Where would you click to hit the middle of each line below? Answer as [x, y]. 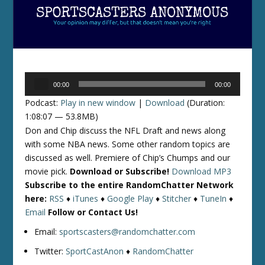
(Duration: [205, 103]
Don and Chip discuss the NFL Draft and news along [125, 131]
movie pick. [48, 172]
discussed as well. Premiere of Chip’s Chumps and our [128, 158]
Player [36, 92]
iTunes [86, 199]
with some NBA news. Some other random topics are [128, 144]
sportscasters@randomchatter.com [127, 231]
